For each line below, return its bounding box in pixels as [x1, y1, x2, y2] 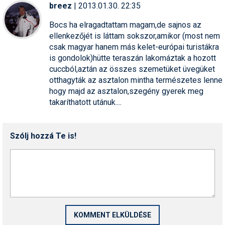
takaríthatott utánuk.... [49, 97, 122, 107]
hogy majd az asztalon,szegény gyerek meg [49, 86, 203, 96]
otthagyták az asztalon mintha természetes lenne [49, 75, 222, 85]
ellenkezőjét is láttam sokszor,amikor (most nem [49, 31, 220, 41]
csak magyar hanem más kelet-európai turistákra [49, 42, 219, 52]
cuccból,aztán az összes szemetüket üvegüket [49, 64, 215, 74]
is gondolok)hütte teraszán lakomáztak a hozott [49, 53, 216, 63]
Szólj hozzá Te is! [10, 131, 76, 141]
